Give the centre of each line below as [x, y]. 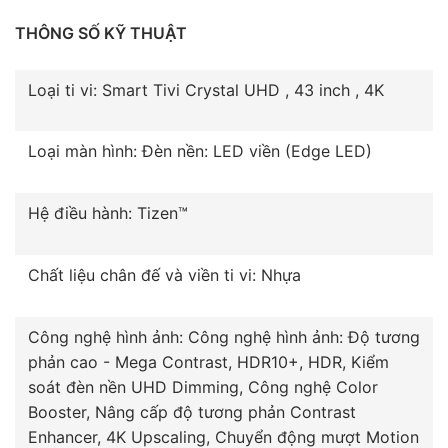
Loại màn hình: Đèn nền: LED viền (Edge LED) [200, 151]
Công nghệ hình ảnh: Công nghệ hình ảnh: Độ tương [224, 336]
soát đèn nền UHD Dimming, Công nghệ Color [203, 386]
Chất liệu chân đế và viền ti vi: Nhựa [164, 275]
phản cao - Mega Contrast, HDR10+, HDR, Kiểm [208, 361]
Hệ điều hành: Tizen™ [108, 213]
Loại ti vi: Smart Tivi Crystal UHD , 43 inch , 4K [206, 89]
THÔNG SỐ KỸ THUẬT [101, 32]
